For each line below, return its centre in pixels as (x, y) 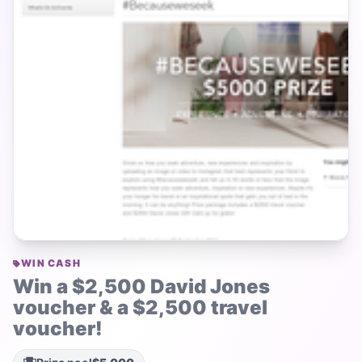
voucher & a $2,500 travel (140, 307)
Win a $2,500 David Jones (141, 286)
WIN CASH (51, 263)
